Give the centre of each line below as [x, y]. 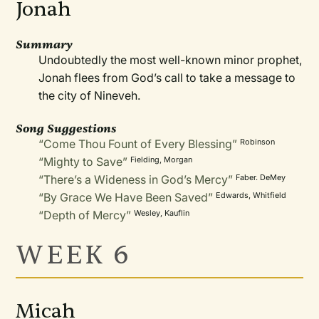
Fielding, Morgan [162, 159]
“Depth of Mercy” [85, 215]
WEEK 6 [74, 255]
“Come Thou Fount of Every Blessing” [138, 144]
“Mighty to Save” [83, 162]
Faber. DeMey [261, 177]
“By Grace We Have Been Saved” [126, 197]
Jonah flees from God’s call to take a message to [167, 78]
